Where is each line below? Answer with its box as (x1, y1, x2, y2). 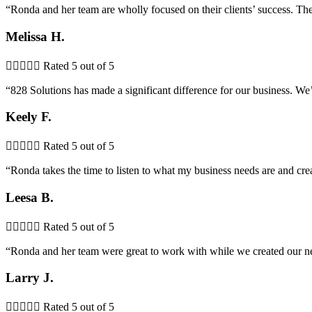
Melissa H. (6, 29, 65, 44)
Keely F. (6, 109, 52, 125)
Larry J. (6, 270, 54, 286)
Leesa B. (6, 189, 54, 205)
